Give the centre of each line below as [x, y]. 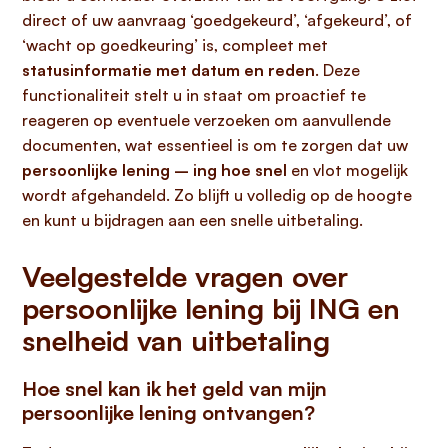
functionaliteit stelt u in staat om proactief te [194, 95]
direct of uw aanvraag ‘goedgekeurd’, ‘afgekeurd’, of [217, 20]
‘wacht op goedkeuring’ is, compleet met [175, 45]
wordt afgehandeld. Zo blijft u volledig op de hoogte [217, 195]
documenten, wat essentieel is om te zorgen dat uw [215, 145]
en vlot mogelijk [347, 170]
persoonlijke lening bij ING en [211, 308]
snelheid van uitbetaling [176, 340]
